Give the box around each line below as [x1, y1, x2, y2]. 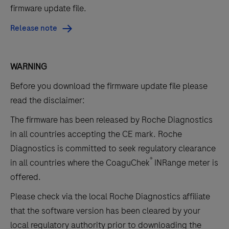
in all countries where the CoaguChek [10, 156, 150, 169]
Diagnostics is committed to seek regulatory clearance [10, 142, 216, 154]
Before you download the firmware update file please [10, 79, 208, 92]
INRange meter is [152, 156, 218, 169]
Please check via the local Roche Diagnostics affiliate [10, 190, 210, 202]
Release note [10, 22, 57, 34]
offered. [10, 170, 41, 183]
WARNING [10, 60, 47, 73]
